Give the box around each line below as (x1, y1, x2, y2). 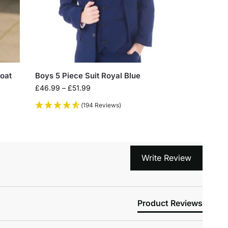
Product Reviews (137, 198, 203, 209)
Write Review (141, 152, 191, 163)
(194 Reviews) (81, 101, 122, 109)
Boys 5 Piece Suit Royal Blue (35, 71, 141, 81)
